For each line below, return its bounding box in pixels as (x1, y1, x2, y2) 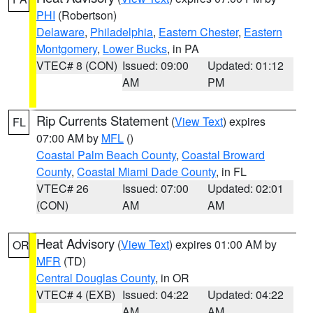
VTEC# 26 (36, 180, 89, 196)
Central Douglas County (36, 270, 155, 286)
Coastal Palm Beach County (36, 147, 176, 163)
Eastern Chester (159, 24, 238, 40)
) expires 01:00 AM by (169, 236, 277, 252)
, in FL (216, 163, 247, 180)
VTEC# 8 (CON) (36, 57, 117, 73)
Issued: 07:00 (122, 180, 189, 196)
